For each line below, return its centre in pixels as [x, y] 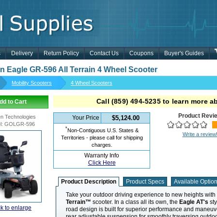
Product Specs [145, 182]
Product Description [89, 182]
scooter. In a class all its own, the [135, 202]
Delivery [22, 53]
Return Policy [61, 53]
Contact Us [104, 53]
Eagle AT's [194, 202]
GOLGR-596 [19, 124]
